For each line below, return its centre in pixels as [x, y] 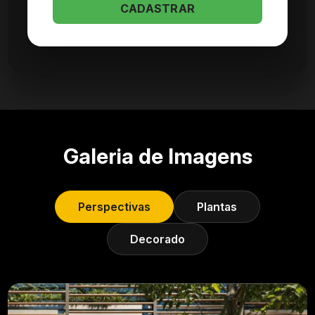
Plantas [217, 207]
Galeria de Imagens [157, 156]
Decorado [157, 239]
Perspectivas [114, 207]
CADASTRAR [157, 9]
